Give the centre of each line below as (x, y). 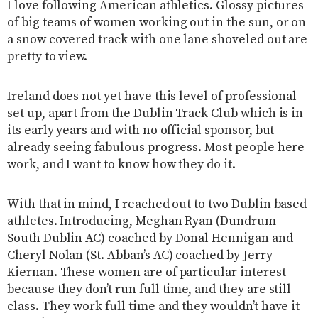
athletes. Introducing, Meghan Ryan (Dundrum (142, 221)
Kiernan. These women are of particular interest (147, 272)
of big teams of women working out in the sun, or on (157, 22)
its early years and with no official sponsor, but (141, 130)
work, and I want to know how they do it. (121, 164)
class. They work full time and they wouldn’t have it (154, 306)
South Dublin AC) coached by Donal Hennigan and (150, 238)
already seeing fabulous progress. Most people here (156, 147)
